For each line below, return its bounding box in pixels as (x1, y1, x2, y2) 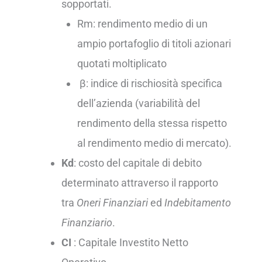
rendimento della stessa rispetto (77, 117, 227, 130)
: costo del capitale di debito (73, 157, 202, 170)
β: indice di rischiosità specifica (77, 77, 223, 90)
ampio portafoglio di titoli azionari (77, 37, 232, 50)
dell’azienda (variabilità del (77, 97, 201, 110)
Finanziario (61, 216, 112, 229)
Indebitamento (164, 196, 231, 209)
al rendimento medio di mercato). (77, 137, 232, 150)
